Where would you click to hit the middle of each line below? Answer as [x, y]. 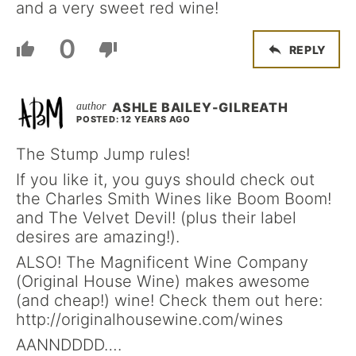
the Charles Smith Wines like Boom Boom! [174, 199]
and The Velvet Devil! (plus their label [156, 218]
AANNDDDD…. [69, 345]
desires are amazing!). [98, 237]
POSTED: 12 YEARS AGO [133, 119]
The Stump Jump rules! [103, 154]
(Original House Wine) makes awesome [163, 281]
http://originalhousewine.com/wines [149, 319]
